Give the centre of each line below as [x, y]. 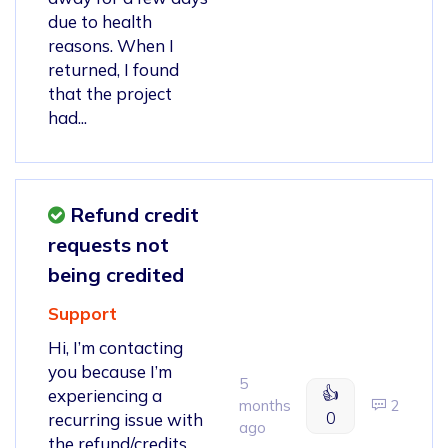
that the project [110, 93]
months [265, 405]
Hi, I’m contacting [115, 347]
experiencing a [105, 395]
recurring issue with [125, 419]
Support [82, 313]
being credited [116, 274]
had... [67, 117]
